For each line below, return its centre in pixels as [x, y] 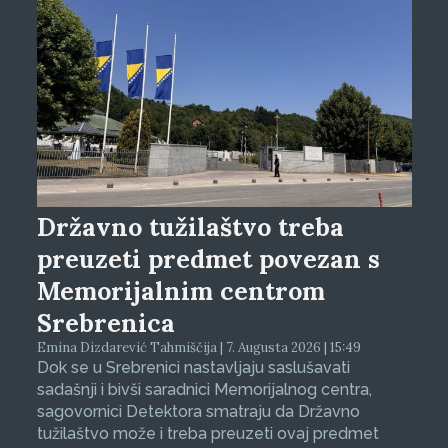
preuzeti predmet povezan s [208, 259]
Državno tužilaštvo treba [190, 227]
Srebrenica [105, 323]
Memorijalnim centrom [180, 291]
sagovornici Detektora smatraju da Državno [198, 412]
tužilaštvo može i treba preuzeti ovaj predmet [207, 434]
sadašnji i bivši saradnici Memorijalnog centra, [204, 390]
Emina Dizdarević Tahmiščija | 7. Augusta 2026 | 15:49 [198, 348]
